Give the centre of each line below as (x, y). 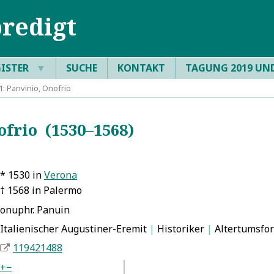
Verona (61, 175)
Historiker (181, 229)
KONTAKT (141, 68)
